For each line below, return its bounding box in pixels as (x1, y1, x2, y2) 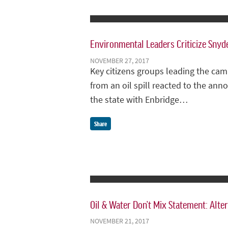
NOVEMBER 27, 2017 (90, 55, 149, 66)
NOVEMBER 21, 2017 (90, 216, 149, 226)
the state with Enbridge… (90, 93, 188, 106)
